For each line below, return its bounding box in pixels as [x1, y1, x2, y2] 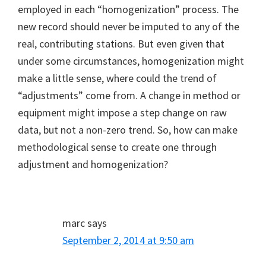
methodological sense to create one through [18, 140, 217, 154]
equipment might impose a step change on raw [18, 105, 227, 119]
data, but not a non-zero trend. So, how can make [18, 122, 237, 137]
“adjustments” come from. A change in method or [18, 88, 240, 102]
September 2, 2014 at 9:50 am [62, 233, 194, 247]
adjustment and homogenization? [18, 157, 168, 171]
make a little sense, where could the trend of [18, 71, 217, 85]
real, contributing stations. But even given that [18, 36, 224, 50]
